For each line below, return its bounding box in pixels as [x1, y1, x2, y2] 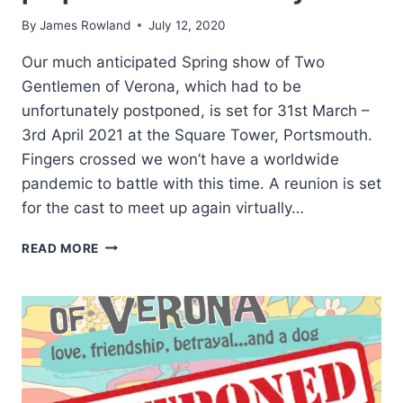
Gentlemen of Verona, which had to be [22, 76, 301, 95]
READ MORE [22, 240, 100, 255]
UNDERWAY [98, 330, 175, 345]
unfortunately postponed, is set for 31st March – [22, 101, 370, 120]
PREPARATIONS [98, 311, 201, 327]
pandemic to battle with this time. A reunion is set [22, 174, 381, 193]
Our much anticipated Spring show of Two [22, 52, 325, 71]
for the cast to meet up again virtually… [22, 198, 304, 217]
